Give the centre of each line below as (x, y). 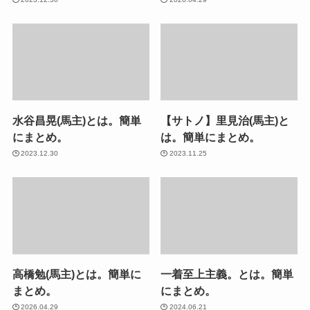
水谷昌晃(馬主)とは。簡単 (76, 120)
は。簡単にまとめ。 (211, 137)
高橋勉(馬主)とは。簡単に (76, 274)
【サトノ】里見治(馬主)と (225, 120)
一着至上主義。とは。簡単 (227, 274)
